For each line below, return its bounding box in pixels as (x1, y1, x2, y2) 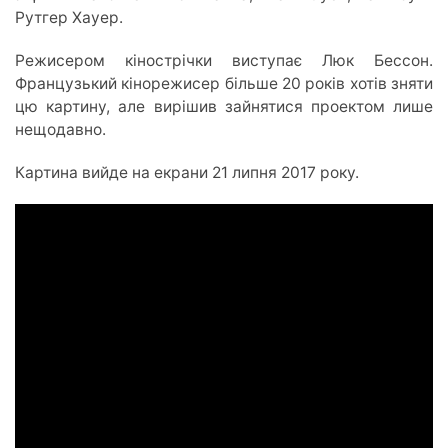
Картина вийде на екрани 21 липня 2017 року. (15, 162, 359, 182)
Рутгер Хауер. (15, 7, 123, 27)
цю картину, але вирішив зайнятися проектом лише (15, 96, 433, 116)
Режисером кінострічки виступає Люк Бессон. (15, 50, 433, 70)
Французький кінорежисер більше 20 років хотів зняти (15, 73, 433, 93)
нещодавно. (15, 119, 106, 139)
